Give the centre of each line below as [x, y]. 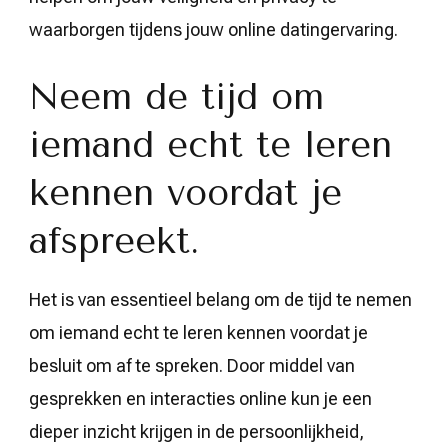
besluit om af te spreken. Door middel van [192, 365]
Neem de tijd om [176, 96]
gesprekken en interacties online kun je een [200, 398]
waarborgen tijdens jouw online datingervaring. [213, 29]
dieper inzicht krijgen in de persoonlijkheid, [196, 431]
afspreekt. [114, 240]
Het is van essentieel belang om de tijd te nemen [220, 299]
